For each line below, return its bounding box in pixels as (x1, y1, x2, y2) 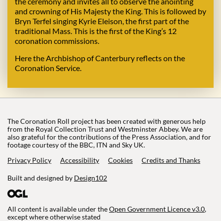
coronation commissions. (15, 36, 99, 46)
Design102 (74, 174, 107, 183)
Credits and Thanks (142, 156, 200, 165)
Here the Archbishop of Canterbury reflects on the (15, 53, 185, 63)
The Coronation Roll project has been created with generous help (7, 117, 206, 126)
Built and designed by (7, 174, 74, 183)
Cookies (108, 156, 133, 165)
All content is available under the (7, 205, 109, 214)
